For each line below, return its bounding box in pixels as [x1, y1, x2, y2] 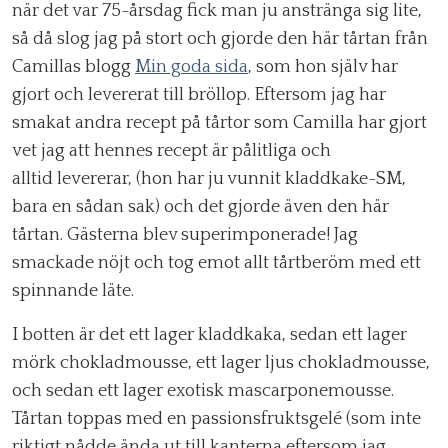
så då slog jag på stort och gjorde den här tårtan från [12, 29, 428, 49]
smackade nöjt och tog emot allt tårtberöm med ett [12, 253, 421, 273]
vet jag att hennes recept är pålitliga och [12, 141, 331, 161]
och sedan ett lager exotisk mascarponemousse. [12, 381, 394, 401]
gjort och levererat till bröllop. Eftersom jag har [12, 85, 386, 105]
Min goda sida [135, 57, 248, 77]
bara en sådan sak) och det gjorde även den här [12, 197, 389, 217]
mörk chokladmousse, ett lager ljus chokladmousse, [12, 353, 430, 373]
